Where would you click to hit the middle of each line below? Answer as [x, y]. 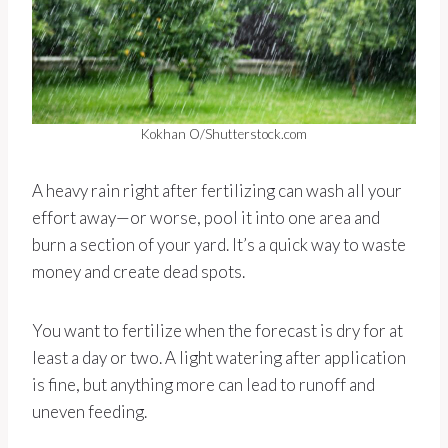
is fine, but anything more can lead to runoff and [203, 385]
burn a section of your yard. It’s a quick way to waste [219, 245]
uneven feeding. [89, 412]
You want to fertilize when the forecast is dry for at [217, 331]
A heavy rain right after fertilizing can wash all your [217, 191]
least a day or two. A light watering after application [219, 358]
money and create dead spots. [138, 272]
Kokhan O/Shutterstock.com [224, 134]
